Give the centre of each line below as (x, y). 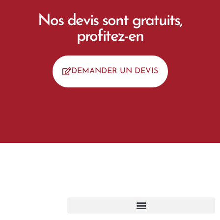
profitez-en (110, 37)
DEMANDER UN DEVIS (114, 71)
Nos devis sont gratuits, (110, 21)
